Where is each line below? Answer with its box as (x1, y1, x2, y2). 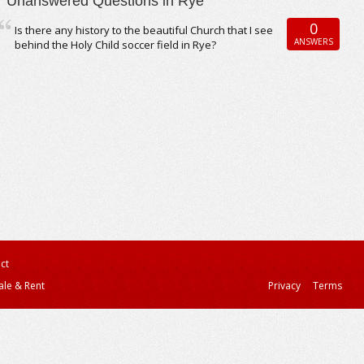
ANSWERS (293, 35, 333, 47)
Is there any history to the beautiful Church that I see (15, 23, 274, 37)
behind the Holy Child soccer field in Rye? (15, 37, 217, 52)
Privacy (268, 279, 301, 292)
